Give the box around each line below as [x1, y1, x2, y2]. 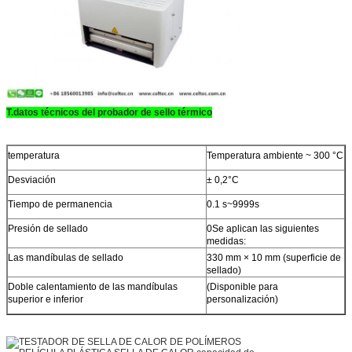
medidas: [207, 236, 246, 247]
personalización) [207, 294, 278, 306]
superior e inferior [8, 294, 83, 306]
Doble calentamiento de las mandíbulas [8, 281, 178, 293]
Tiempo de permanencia [8, 199, 112, 211]
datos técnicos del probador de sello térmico [13, 107, 212, 119]
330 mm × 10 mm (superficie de [207, 252, 341, 264]
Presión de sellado [8, 223, 88, 235]
